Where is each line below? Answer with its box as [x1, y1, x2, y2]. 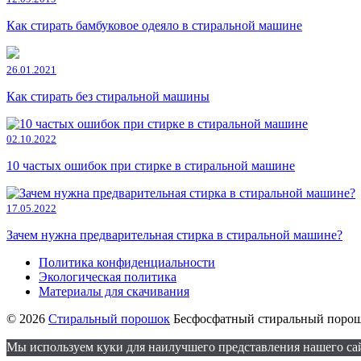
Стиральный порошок [48, 312, 170, 326]
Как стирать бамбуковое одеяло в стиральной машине [6, 19, 302, 33]
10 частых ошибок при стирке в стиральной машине [6, 159, 295, 173]
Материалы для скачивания [39, 284, 189, 299]
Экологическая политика [39, 270, 176, 284]
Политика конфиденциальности [39, 255, 215, 270]
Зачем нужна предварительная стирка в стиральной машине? [6, 228, 342, 243]
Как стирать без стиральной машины [6, 89, 210, 104]
